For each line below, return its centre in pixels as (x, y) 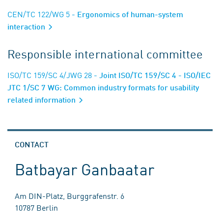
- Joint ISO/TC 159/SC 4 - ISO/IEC (151, 75)
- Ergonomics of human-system (126, 14)
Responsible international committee (105, 54)
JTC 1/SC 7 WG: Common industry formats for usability (103, 87)
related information (42, 100)
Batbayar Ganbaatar (84, 169)
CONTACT (32, 144)
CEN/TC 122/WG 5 (39, 14)
